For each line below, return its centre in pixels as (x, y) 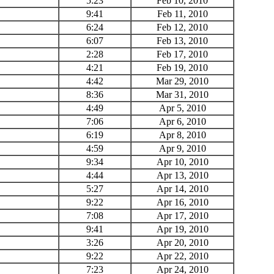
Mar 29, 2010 (182, 81)
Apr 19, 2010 (182, 229)
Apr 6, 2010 (182, 121)
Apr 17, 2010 (182, 215)
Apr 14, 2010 (182, 188)
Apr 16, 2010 (182, 202)
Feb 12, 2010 (182, 27)
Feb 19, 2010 (182, 67)
